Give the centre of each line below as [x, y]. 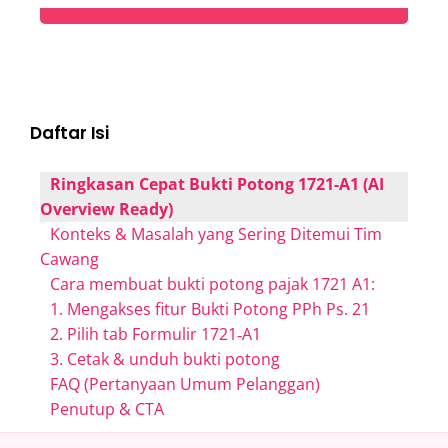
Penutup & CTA [107, 408]
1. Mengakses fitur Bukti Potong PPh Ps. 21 [210, 308]
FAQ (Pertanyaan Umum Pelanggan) [185, 383]
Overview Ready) [106, 208]
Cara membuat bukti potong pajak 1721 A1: [212, 283]
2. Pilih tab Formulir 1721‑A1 [155, 333]
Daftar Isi [69, 132]
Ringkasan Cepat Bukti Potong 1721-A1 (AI [217, 183]
